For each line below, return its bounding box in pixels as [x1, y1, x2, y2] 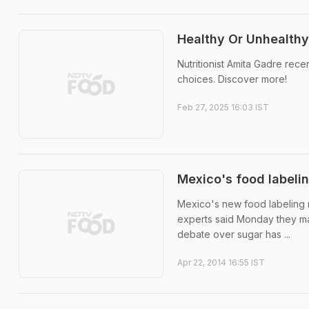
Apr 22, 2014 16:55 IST [177, 257, 265, 268]
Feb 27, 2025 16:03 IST [177, 102, 269, 112]
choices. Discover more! [177, 73, 287, 85]
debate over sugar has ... [177, 228, 290, 240]
